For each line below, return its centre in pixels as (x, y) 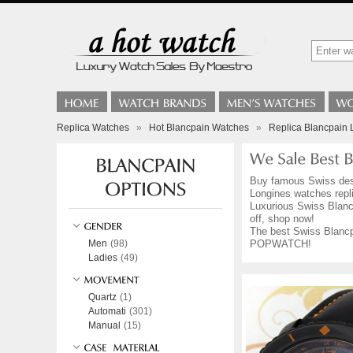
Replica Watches (93, 128)
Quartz (102, 297)
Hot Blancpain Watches (199, 128)
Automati (107, 311)
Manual (104, 325)
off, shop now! (282, 219)
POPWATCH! (281, 244)
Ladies (103, 258)
